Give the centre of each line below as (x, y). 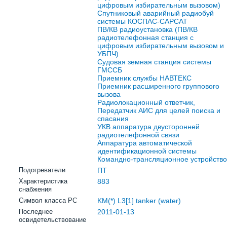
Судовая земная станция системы (154, 62)
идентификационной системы (147, 151)
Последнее (36, 212)
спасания (113, 119)
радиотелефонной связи (138, 135)
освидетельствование (52, 220)
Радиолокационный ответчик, (146, 102)
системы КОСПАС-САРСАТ (142, 21)
